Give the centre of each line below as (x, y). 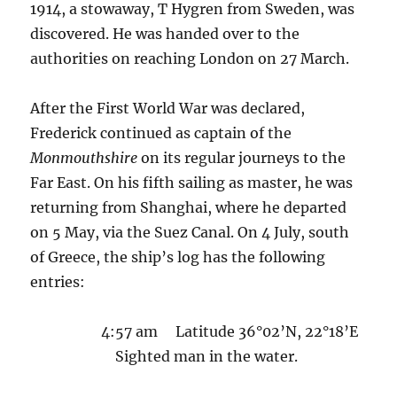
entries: (58, 282)
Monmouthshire (84, 158)
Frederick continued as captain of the (161, 133)
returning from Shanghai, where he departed (189, 208)
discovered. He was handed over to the (165, 34)
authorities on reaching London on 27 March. (190, 59)
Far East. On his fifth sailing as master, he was (192, 183)
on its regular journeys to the (242, 158)
